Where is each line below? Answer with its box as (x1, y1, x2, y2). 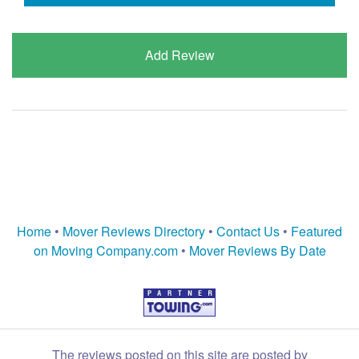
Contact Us (216, 221, 280, 240)
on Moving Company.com (33, 240, 178, 260)
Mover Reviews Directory (63, 221, 205, 240)
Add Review (144, 45, 215, 64)
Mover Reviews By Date (188, 240, 326, 260)
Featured (291, 221, 342, 240)
